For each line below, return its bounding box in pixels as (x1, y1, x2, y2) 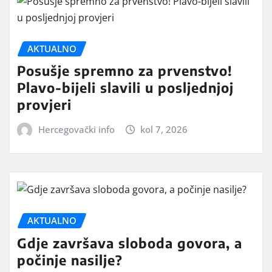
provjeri (17, 96, 72, 114)
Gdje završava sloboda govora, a (17, 234, 242, 251)
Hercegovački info (38, 123, 115, 136)
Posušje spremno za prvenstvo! (17, 62, 233, 80)
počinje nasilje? (17, 251, 123, 268)
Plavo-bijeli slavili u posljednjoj (17, 79, 234, 97)
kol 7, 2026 (140, 123, 188, 136)
